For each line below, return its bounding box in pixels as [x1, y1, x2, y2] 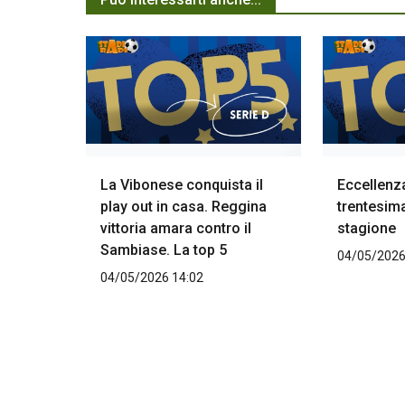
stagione [336, 220, 396, 238]
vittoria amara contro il [100, 220, 251, 238]
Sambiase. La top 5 [100, 241, 227, 259]
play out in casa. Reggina [100, 198, 267, 216]
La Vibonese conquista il [100, 176, 263, 194]
